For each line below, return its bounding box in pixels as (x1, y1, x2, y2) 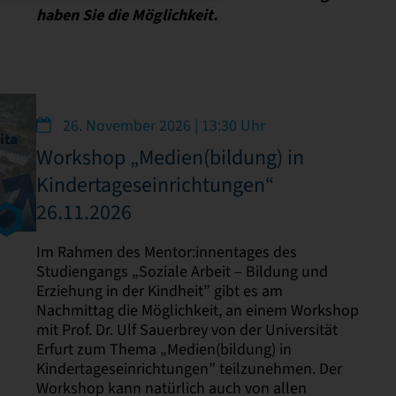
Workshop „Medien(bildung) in (35, 143, 304, 171)
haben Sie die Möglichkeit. (35, 4, 221, 27)
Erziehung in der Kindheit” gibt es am (35, 280, 283, 301)
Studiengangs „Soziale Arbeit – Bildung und (35, 261, 328, 281)
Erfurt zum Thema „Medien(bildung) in (35, 339, 292, 359)
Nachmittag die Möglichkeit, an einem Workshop (35, 300, 359, 320)
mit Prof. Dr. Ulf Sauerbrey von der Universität (35, 319, 338, 339)
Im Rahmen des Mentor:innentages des (35, 241, 297, 262)
